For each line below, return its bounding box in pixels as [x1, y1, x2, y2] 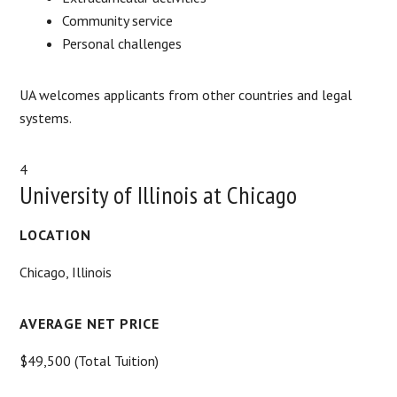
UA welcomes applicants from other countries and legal [19, 85, 353, 104]
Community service [62, 11, 174, 29]
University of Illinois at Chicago [19, 177, 298, 211]
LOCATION [19, 225, 92, 244]
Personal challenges [62, 34, 183, 52]
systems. [19, 108, 73, 127]
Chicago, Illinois [19, 262, 113, 281]
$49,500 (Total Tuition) [19, 351, 160, 370]
